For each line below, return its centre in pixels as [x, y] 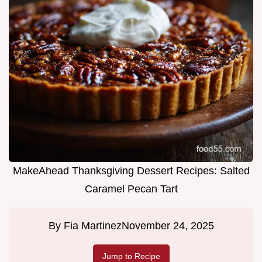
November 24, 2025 [168, 226]
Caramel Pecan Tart [131, 189]
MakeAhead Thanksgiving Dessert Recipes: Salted [131, 171]
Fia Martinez [92, 226]
